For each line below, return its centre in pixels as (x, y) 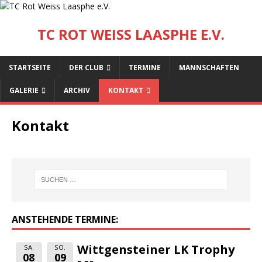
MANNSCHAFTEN (209, 68)
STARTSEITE (30, 68)
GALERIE (24, 90)
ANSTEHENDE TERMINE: (65, 219)
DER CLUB (86, 68)
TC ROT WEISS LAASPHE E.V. (131, 34)
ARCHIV (77, 90)
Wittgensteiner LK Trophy (156, 249)
